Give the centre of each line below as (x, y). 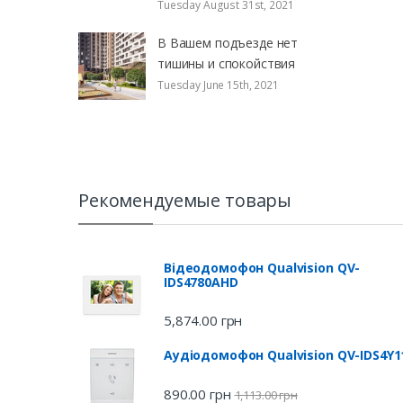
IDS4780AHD (201, 282)
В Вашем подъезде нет (228, 42)
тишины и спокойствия (227, 63)
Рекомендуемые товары (185, 201)
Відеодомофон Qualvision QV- (262, 268)
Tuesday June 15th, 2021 (218, 85)
